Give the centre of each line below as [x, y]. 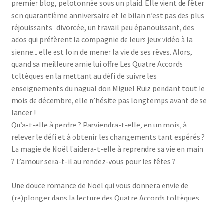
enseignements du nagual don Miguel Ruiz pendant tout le [108, 88]
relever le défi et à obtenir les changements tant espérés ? [108, 137]
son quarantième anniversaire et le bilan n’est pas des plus [108, 15]
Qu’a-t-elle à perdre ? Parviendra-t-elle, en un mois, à [99, 125]
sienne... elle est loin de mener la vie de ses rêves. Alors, [101, 52]
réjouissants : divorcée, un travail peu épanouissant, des [102, 27]
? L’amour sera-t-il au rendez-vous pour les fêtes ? [93, 161]
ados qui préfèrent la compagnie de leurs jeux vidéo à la [102, 40]
